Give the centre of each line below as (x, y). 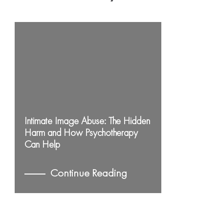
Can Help (42, 144)
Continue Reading (89, 173)
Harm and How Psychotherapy (81, 133)
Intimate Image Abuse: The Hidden (87, 121)
